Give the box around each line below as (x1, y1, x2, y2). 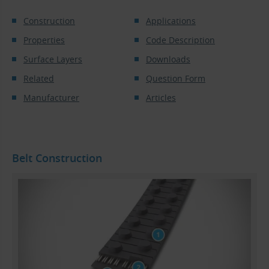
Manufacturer (23, 92, 79, 104)
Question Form (145, 73, 205, 85)
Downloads (145, 53, 190, 65)
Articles (145, 92, 176, 104)
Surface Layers (23, 53, 82, 65)
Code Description (145, 34, 215, 46)
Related (23, 73, 54, 85)
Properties (23, 34, 65, 46)
